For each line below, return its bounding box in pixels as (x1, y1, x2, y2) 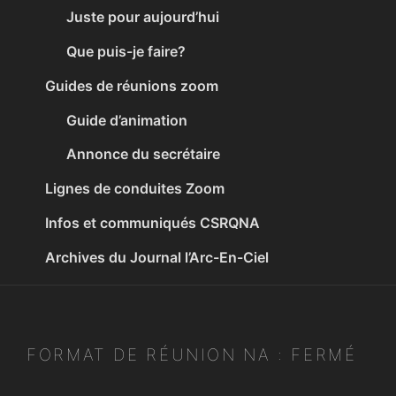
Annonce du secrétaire (66, 145, 221, 164)
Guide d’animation (66, 110, 188, 129)
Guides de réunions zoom (45, 76, 219, 95)
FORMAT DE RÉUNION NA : (27, 344, 292, 365)
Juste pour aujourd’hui (66, 8, 220, 27)
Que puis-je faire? (66, 42, 187, 60)
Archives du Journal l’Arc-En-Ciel (45, 247, 270, 266)
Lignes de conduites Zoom (45, 179, 225, 198)
